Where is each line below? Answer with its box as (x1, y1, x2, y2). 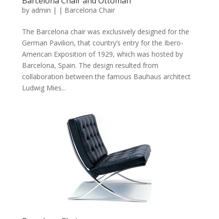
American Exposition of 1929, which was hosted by (22, 49, 183, 59)
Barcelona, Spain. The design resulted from (22, 61, 158, 70)
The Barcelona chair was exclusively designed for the (22, 27, 189, 37)
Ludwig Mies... (22, 83, 66, 93)
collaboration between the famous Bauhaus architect (22, 72, 191, 82)
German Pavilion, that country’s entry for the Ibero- (22, 38, 183, 48)
